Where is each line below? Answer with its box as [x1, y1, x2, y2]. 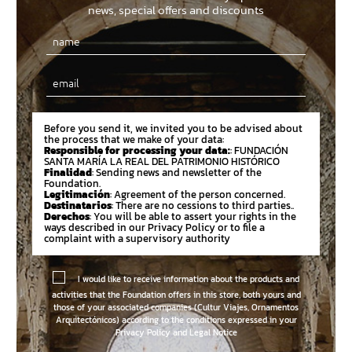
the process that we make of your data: [44, 132, 224, 148]
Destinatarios [44, 198, 112, 214]
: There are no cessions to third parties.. [112, 198, 294, 214]
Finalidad [44, 165, 92, 181]
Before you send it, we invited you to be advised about [44, 121, 302, 137]
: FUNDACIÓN [230, 143, 288, 159]
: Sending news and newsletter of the [92, 165, 262, 181]
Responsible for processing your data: [44, 143, 230, 159]
